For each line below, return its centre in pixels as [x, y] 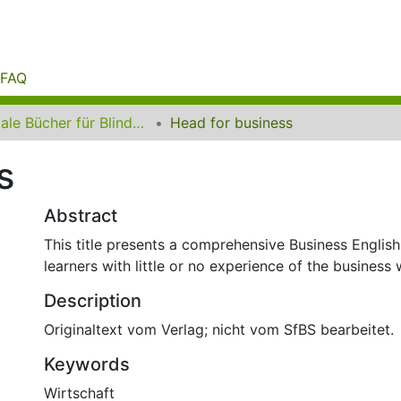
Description [93, 301]
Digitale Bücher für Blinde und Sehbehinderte [138, 123]
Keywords [87, 364]
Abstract [81, 216]
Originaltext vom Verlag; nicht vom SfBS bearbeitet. [219, 329]
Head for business [231, 123]
